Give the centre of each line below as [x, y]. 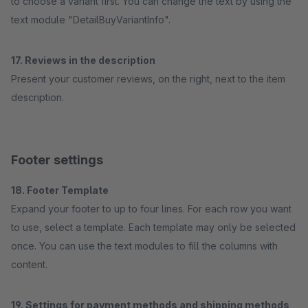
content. [29, 264]
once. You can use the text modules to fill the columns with [144, 246]
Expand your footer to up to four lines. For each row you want [151, 209]
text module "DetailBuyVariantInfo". [91, 20]
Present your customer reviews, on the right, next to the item [148, 79]
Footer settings [57, 160]
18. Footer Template [60, 190]
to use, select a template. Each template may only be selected [153, 227]
